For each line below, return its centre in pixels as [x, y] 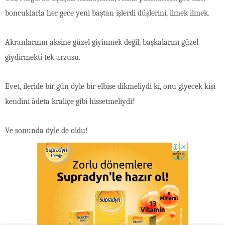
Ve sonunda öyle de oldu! [46, 130]
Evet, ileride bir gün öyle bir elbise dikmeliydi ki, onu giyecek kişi [110, 86]
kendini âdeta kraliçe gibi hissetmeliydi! [70, 101]
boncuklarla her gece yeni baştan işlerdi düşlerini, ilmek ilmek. [107, 13]
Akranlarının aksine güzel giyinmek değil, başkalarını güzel [102, 42]
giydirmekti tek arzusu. [43, 57]
